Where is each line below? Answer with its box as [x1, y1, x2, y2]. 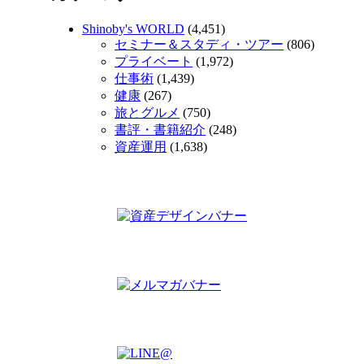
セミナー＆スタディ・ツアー [115, 37, 284, 52]
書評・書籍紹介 [115, 123, 206, 137]
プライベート [115, 54, 193, 69]
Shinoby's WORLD [82, 22, 184, 37]
